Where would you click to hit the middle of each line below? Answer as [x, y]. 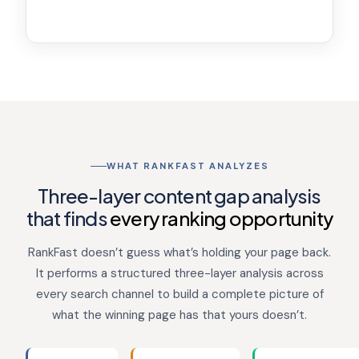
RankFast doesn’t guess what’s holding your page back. [179, 253]
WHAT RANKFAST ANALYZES [188, 166]
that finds [68, 218]
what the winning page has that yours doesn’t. [179, 315]
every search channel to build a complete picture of [179, 294]
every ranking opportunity [222, 218]
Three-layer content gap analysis [179, 196]
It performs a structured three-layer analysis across [179, 274]
